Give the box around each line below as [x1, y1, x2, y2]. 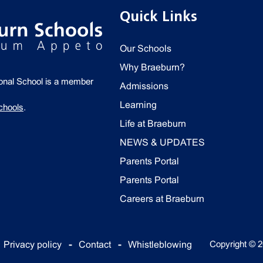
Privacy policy [4, 240, 62, 249]
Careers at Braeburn [120, 194, 204, 204]
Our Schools [120, 43, 171, 53]
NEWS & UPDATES [120, 137, 205, 147]
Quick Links [120, 9, 197, 24]
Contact [79, 240, 111, 249]
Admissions [120, 81, 168, 91]
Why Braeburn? [120, 62, 185, 72]
